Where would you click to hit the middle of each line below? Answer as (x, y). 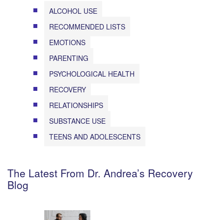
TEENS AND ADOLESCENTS (95, 136)
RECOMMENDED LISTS (87, 26)
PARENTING (69, 58)
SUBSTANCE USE (77, 121)
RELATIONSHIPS (76, 105)
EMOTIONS (67, 42)
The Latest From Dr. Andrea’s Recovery (100, 173)
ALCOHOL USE (73, 11)
